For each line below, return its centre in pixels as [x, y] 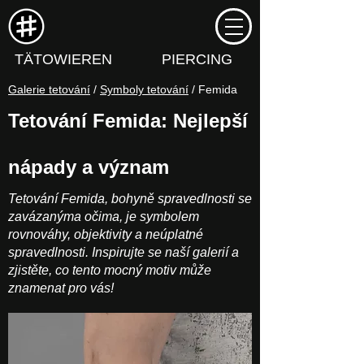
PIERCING [197, 59]
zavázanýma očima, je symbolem [104, 217]
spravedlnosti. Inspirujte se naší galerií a [123, 252]
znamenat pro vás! [61, 288]
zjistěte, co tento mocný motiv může [110, 270]
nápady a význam [89, 167]
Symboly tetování [144, 89]
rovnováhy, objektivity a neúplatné [106, 234]
